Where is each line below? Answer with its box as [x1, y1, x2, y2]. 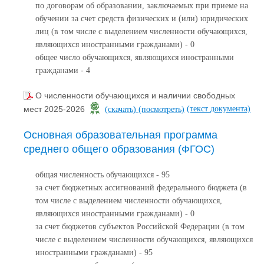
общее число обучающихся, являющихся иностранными [35, 52, 234, 62]
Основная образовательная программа [24, 128, 217, 141]
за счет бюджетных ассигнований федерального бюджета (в [35, 183, 247, 192]
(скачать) [105, 104, 138, 114]
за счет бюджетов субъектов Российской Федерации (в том [35, 222, 245, 231]
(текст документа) [187, 104, 250, 113]
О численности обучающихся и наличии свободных [35, 90, 235, 100]
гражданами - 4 [35, 65, 90, 75]
